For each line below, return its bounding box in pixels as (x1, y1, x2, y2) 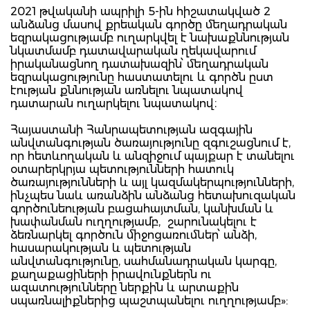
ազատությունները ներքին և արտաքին (10, 280, 239, 294)
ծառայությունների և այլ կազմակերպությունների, (10, 175, 294, 189)
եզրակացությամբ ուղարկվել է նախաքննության (10, 30, 289, 44)
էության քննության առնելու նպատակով (10, 83, 243, 97)
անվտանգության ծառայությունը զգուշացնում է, (10, 136, 291, 149)
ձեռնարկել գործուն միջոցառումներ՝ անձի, (10, 228, 257, 241)
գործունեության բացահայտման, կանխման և (10, 201, 273, 215)
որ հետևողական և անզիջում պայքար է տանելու (10, 149, 295, 163)
